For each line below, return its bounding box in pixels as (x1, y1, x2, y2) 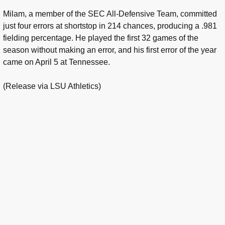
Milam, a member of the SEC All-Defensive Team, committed (3, 10, 217, 19)
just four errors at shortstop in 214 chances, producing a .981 (3, 22, 217, 31)
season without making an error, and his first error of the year (3, 46, 216, 55)
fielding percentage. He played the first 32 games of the (3, 34, 198, 43)
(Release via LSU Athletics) (3, 82, 101, 91)
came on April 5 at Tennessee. (3, 58, 110, 67)
